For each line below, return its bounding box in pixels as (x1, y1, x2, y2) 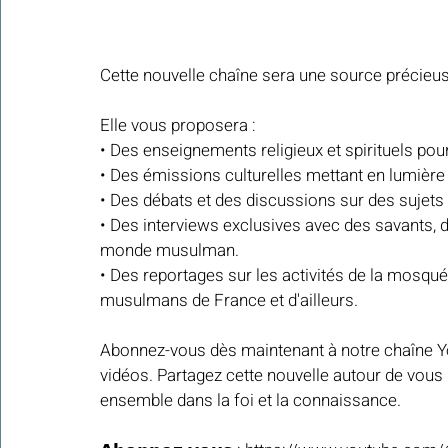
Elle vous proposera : (100, 113, 260, 139)
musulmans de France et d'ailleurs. (100, 288, 362, 314)
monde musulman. (100, 238, 243, 264)
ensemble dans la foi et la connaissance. (100, 388, 405, 414)
